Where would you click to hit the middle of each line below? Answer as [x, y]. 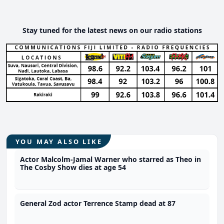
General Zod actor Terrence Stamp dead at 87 [98, 203]
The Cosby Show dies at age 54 [73, 167]
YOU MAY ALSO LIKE [59, 141]
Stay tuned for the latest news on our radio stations [112, 30]
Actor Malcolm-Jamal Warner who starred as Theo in [111, 159]
